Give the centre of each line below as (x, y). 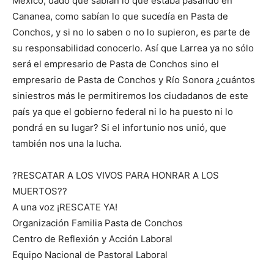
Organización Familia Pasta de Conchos (98, 223)
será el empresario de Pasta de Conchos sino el (116, 64)
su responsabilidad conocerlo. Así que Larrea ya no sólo (133, 48)
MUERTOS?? (40, 191)
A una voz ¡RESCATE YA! (65, 207)
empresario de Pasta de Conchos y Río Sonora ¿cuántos (134, 80)
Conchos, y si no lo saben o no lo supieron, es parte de (131, 32)
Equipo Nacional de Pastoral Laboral (90, 255)
